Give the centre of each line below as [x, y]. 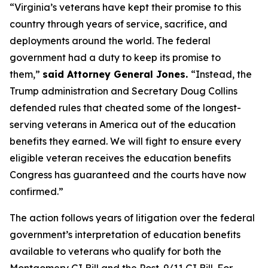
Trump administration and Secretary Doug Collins [124, 91]
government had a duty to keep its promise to [115, 57]
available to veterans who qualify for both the [115, 251]
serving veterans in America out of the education [123, 124]
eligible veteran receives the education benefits [120, 158]
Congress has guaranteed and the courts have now [128, 175]
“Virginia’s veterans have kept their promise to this [125, 7]
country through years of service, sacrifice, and [118, 24]
